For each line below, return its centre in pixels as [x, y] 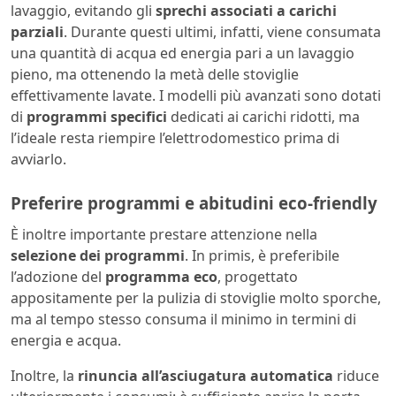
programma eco [160, 277]
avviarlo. [38, 159]
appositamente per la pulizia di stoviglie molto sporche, [196, 298]
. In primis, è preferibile [262, 256]
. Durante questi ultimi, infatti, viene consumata [222, 31]
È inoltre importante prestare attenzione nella [164, 235]
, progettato [258, 277]
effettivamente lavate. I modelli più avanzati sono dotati [196, 95]
